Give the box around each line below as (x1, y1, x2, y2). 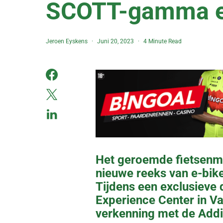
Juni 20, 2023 (97, 38, 134, 45)
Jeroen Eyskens (46, 38, 88, 45)
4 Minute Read (143, 38, 182, 45)
